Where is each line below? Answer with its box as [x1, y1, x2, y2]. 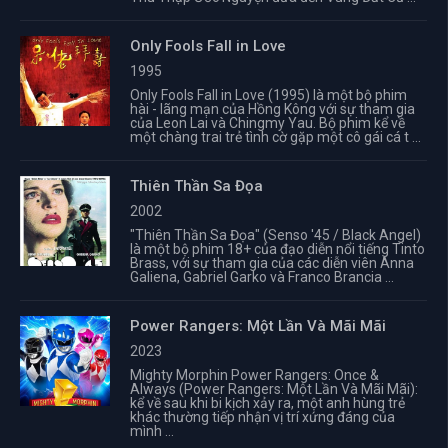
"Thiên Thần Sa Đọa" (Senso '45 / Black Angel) [130, 227, 421, 243]
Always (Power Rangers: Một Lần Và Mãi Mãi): [130, 381, 418, 397]
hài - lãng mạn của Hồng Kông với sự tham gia [130, 101, 415, 117]
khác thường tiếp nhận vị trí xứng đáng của [130, 409, 395, 425]
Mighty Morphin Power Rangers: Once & [130, 367, 379, 383]
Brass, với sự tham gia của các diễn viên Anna [130, 255, 414, 271]
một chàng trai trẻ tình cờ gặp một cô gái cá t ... [130, 129, 421, 145]
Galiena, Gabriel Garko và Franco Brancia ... [130, 269, 394, 285]
